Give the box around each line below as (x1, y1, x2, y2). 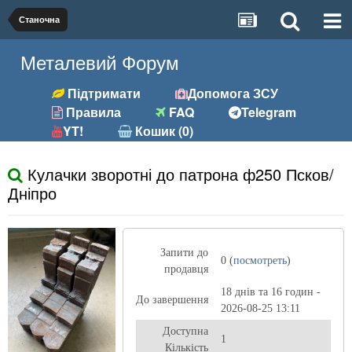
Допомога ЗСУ (188, 84, 279, 102)
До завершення (135, 294, 208, 306)
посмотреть (233, 255, 287, 266)
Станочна (19, 13, 60, 25)
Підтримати (64, 84, 141, 102)
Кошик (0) (132, 122, 194, 140)
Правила (63, 103, 122, 121)
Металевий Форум (20, 48, 180, 75)
